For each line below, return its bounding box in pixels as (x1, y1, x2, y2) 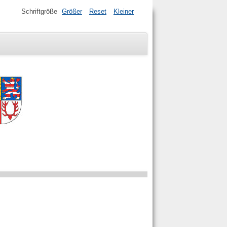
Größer (62, 8, 82, 16)
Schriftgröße (21, 8, 57, 16)
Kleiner (113, 8, 134, 16)
